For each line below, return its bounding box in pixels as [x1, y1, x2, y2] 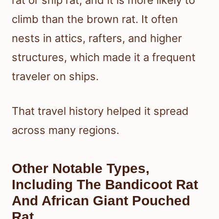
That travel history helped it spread [12, 105, 189, 118]
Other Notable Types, [12, 161, 150, 176]
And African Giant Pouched [12, 193, 190, 209]
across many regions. [12, 124, 119, 137]
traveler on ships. [12, 70, 99, 83]
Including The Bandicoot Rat [12, 177, 198, 193]
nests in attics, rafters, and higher [12, 32, 182, 45]
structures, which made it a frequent [12, 51, 196, 64]
